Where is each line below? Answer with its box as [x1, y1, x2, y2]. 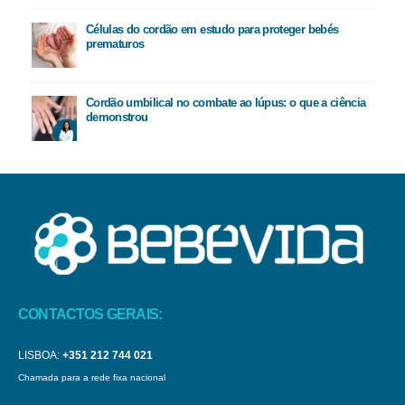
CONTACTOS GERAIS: [18, 306, 163, 323]
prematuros [85, 37, 145, 52]
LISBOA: [18, 348, 60, 361]
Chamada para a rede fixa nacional [18, 372, 165, 382]
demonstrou [85, 110, 148, 125]
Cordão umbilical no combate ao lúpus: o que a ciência [85, 96, 366, 110]
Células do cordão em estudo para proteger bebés [85, 23, 339, 37]
